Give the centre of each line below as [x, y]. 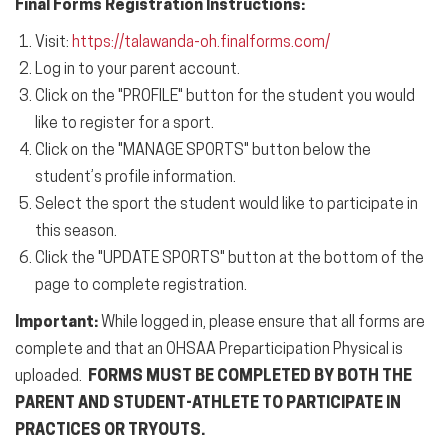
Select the [73, 205]
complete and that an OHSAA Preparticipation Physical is [209, 350]
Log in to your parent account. [137, 70]
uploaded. [51, 377]
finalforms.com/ [275, 43]
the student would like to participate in [284, 205]
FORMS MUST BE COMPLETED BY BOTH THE [250, 377]
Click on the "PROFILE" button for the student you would [225, 97]
